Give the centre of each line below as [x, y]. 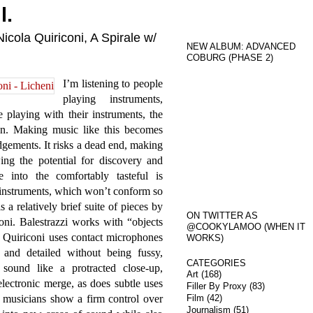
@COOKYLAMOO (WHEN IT [246, 227]
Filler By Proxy [216, 286]
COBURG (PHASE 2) [230, 58]
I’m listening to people [113, 83]
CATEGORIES [216, 263]
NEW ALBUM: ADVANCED [241, 46]
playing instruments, [113, 99]
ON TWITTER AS [222, 216]
